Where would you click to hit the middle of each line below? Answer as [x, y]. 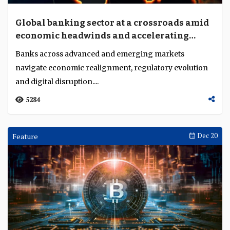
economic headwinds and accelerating [102, 36]
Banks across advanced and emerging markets [100, 54]
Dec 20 [207, 136]
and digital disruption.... [57, 82]
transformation [51, 49]
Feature [25, 136]
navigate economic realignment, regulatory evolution [112, 68]
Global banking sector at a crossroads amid [112, 23]
